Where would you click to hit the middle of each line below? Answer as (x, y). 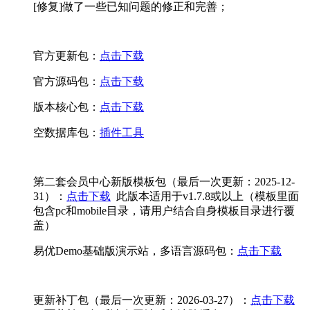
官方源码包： (66, 82)
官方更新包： (66, 56)
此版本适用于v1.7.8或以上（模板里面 (205, 197)
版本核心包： (66, 107)
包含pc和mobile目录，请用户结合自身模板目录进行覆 (164, 211)
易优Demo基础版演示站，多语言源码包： (135, 251)
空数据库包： (66, 133)
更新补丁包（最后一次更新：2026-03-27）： (142, 300)
